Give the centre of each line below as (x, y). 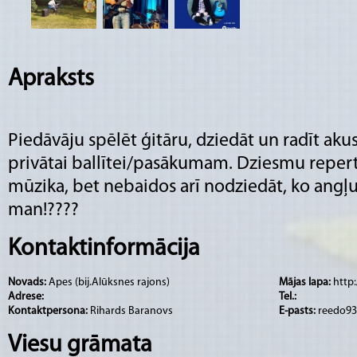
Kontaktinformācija (104, 249)
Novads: (28, 282)
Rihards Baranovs (131, 311)
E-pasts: (298, 311)
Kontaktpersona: (49, 311)
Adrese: (27, 297)
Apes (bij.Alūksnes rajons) (109, 282)
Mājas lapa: (306, 282)
